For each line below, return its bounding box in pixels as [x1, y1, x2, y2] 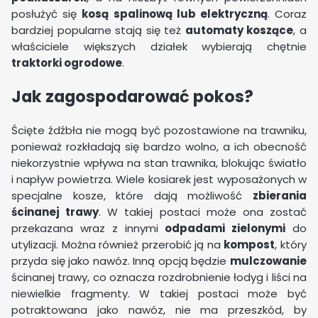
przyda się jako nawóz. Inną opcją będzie [11, 253, 230, 268]
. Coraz [267, 6, 307, 22]
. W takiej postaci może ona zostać [99, 204, 307, 219]
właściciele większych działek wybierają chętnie [11, 39, 307, 55]
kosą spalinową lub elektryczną [82, 6, 268, 22]
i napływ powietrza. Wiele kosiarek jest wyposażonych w [11, 171, 307, 187]
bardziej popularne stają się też [11, 23, 185, 38]
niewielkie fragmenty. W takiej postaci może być [11, 285, 307, 301]
